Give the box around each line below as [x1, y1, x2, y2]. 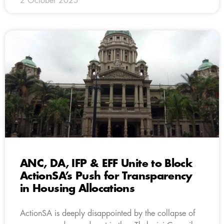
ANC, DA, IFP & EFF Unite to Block [20, 158, 192, 169]
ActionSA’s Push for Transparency [20, 170, 192, 181]
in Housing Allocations [20, 183, 135, 194]
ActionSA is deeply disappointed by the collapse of [20, 209, 195, 217]
